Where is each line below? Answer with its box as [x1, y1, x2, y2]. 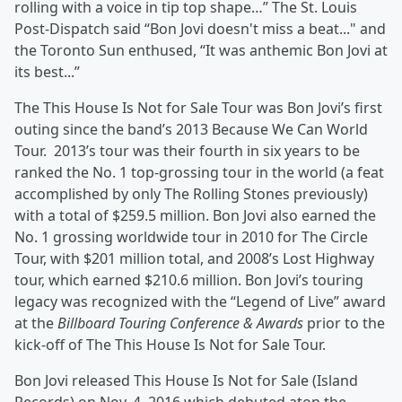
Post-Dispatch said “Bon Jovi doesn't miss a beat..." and [14, 19, 386, 39]
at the [14, 313, 57, 334]
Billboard [57, 313, 115, 334]
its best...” [14, 62, 80, 83]
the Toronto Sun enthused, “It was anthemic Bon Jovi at [14, 40, 388, 61]
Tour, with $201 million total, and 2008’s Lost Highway [14, 249, 374, 269]
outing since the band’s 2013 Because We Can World [14, 119, 368, 140]
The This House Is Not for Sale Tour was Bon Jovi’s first [14, 98, 382, 118]
